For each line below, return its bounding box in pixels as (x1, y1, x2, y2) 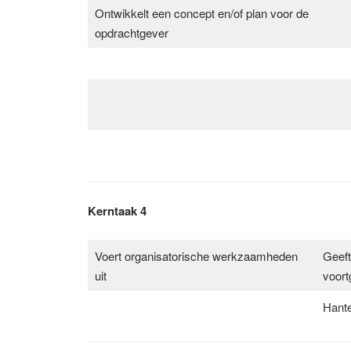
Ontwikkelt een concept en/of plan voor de (94, 4, 309, 21)
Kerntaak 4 (88, 201, 147, 219)
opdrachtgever (94, 24, 168, 41)
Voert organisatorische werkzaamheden (94, 247, 298, 264)
